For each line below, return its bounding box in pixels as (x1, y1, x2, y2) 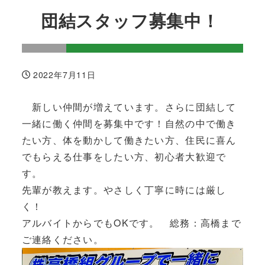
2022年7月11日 (33, 68, 96, 80)
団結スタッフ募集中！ (40, 8, 219, 33)
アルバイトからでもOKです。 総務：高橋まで (21, 216, 241, 230)
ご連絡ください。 (21, 232, 104, 247)
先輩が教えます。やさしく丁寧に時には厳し (21, 183, 227, 197)
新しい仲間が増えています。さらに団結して (21, 100, 237, 114)
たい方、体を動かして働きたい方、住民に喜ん (21, 133, 237, 147)
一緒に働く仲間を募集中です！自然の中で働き (21, 117, 237, 131)
